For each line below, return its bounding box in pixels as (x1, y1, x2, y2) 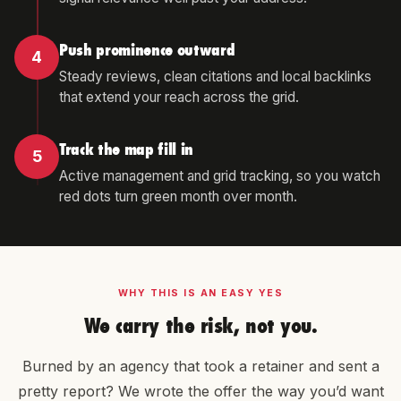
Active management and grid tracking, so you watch (59, 167, 380, 184)
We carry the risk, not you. (83, 313, 318, 338)
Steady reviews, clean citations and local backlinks (59, 68, 371, 85)
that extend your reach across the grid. (59, 89, 299, 106)
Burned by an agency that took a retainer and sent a (21, 357, 380, 375)
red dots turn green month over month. (59, 188, 297, 205)
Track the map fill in (59, 140, 193, 158)
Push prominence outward (59, 40, 235, 59)
